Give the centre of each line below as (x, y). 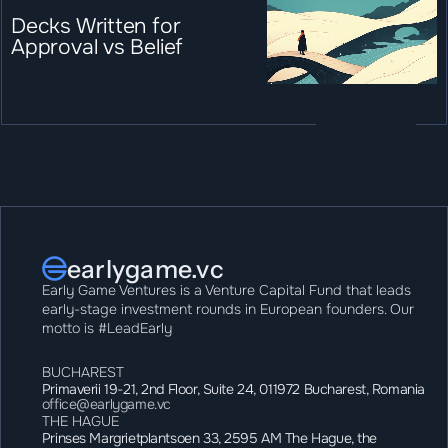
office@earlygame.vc (106, 404)
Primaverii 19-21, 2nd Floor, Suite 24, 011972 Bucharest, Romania (233, 389)
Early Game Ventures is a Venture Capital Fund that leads (226, 290)
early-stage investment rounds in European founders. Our (227, 309)
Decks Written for (96, 25)
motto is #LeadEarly (106, 328)
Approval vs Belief (97, 46)
